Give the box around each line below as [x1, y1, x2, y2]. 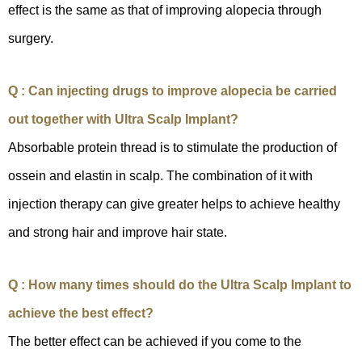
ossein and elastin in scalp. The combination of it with [8, 169, 313, 183]
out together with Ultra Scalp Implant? [8, 112, 238, 127]
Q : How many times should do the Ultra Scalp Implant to [8, 278, 351, 293]
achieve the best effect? [8, 306, 154, 321]
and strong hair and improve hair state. [8, 225, 227, 240]
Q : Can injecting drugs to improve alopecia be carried [8, 84, 337, 99]
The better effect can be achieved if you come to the [8, 335, 301, 349]
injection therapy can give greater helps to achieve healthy [8, 197, 340, 212]
